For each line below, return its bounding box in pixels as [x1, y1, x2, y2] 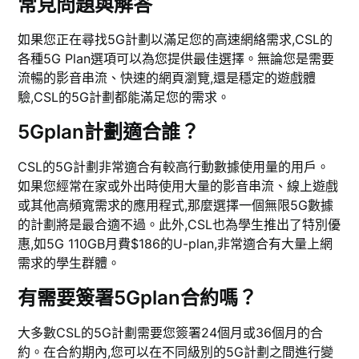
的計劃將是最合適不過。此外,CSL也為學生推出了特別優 [18, 216, 341, 233]
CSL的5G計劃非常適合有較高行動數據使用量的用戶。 [18, 159, 330, 175]
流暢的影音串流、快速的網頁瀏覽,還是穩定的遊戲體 [18, 70, 317, 87]
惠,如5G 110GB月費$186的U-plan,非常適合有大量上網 [18, 236, 333, 252]
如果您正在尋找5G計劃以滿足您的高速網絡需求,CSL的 [18, 31, 333, 48]
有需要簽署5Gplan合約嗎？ [18, 286, 258, 310]
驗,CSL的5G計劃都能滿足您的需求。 [18, 89, 231, 106]
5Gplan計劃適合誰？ [18, 120, 200, 144]
